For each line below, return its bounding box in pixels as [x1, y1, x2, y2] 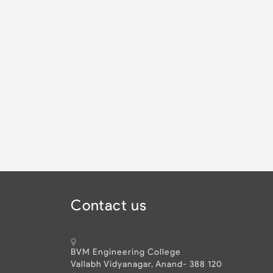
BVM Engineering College [70, 248, 181, 257]
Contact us [70, 199, 147, 214]
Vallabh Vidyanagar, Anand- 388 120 [70, 260, 222, 269]
